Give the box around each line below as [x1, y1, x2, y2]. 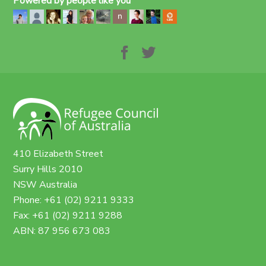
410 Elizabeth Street [13, 147, 109, 161]
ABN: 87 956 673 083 [13, 224, 111, 238]
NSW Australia [13, 178, 83, 192]
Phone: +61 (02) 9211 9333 [13, 194, 140, 207]
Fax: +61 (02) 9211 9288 [13, 209, 123, 223]
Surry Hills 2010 [13, 163, 88, 176]
